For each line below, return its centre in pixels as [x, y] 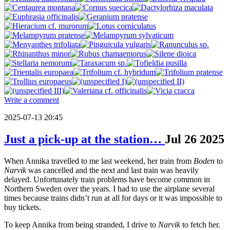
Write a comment [32, 100]
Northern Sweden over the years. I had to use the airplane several [109, 189]
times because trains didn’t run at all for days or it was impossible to [113, 198]
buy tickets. [23, 207]
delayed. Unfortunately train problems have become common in [107, 180]
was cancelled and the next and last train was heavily [112, 170]
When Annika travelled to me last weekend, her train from [99, 161]
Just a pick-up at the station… [84, 139]
